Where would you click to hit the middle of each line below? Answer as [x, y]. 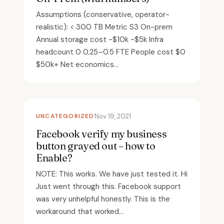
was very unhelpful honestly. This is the [103, 199]
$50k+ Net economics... [77, 64]
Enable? [54, 157]
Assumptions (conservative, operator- [103, 14]
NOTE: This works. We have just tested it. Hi [112, 174]
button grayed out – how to [96, 145]
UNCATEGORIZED [65, 116]
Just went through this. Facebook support [108, 186]
